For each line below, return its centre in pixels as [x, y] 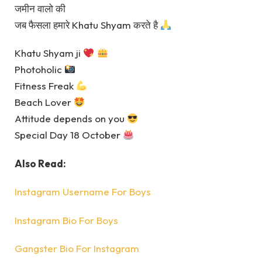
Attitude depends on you [71, 119]
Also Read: [40, 163]
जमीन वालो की [40, 9]
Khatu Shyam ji [49, 53]
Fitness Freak [45, 86]
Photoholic [39, 70]
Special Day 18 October [69, 135]
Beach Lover [44, 102]
